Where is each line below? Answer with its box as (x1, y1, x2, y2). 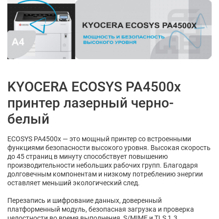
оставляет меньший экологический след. (7, 178, 140, 187)
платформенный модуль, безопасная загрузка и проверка (7, 205, 194, 213)
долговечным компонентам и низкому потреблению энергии (7, 170, 203, 178)
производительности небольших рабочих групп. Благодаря (7, 161, 198, 169)
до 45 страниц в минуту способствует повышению (7, 152, 168, 160)
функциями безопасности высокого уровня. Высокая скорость (7, 143, 211, 152)
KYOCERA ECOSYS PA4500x (7, 78, 181, 95)
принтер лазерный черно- (7, 94, 174, 111)
